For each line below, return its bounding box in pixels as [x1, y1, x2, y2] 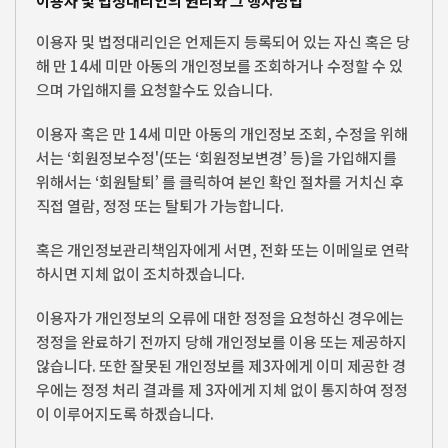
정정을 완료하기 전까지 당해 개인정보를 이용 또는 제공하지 [36, 330, 407, 352]
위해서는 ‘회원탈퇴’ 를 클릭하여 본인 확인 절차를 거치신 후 [36, 170, 404, 192]
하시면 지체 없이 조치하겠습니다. [36, 262, 245, 284]
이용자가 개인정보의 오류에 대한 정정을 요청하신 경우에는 [36, 306, 404, 328]
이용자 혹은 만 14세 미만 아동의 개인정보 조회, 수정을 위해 [36, 122, 408, 144]
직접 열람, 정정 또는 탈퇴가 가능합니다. [36, 194, 284, 216]
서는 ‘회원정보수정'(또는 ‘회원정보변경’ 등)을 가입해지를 [36, 146, 397, 168]
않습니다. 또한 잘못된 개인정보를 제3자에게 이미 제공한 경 [36, 354, 406, 376]
